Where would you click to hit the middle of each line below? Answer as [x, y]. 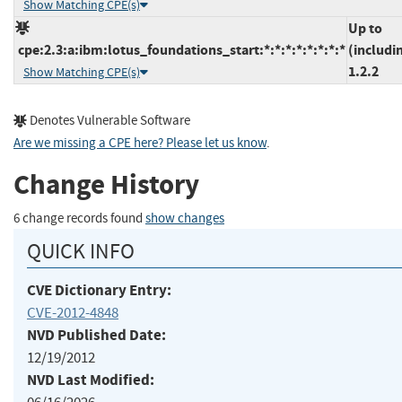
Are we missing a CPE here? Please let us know [140, 143]
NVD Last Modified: [91, 380]
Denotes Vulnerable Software [109, 120]
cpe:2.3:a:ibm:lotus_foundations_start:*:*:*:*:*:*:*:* [180, 49]
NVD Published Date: [96, 335]
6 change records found [79, 218]
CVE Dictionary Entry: [99, 290]
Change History [106, 185]
